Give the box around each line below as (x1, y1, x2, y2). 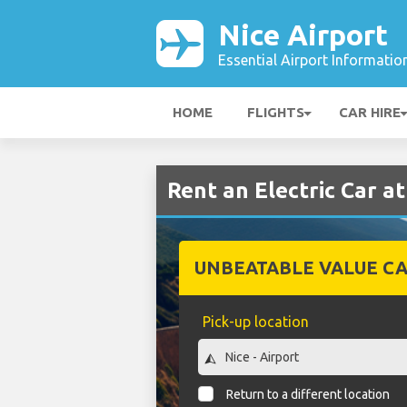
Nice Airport (218, 18, 388, 51)
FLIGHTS (247, 104, 304, 120)
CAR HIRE (339, 104, 401, 120)
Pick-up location (202, 313, 309, 330)
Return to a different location (226, 387, 391, 402)
